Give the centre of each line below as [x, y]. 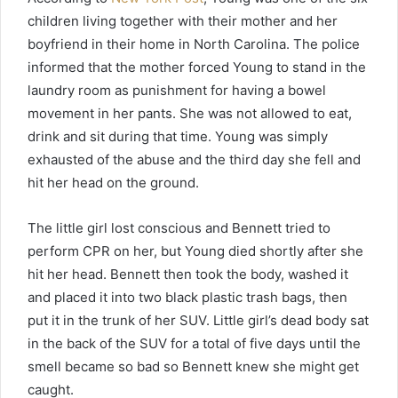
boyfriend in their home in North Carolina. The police [194, 44]
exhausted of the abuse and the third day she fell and [194, 159]
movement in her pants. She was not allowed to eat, [190, 113]
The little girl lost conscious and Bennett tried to [179, 227]
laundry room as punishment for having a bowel [177, 90]
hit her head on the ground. [113, 182]
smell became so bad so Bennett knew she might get [193, 366]
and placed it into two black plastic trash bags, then [187, 297]
